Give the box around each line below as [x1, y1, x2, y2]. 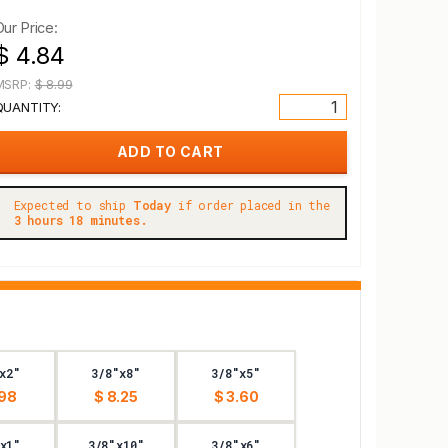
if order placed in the [170, 197, 330, 213]
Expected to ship [13, 197, 133, 213]
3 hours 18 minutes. [13, 212, 148, 228]
